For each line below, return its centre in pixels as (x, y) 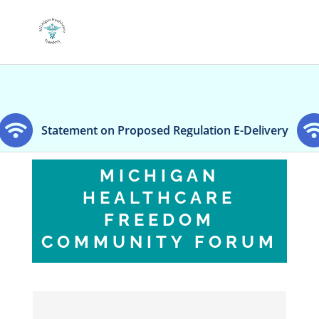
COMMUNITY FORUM (159, 242)
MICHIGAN (159, 176)
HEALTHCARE (159, 198)
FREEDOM (159, 220)
